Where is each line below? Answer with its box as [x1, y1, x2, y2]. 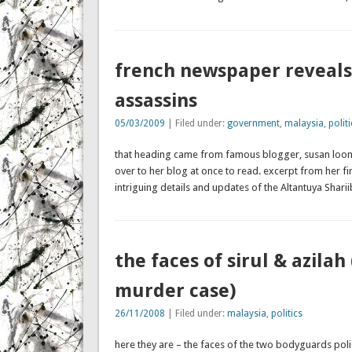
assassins [114, 89, 197, 112]
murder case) [114, 280, 236, 302]
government [226, 117, 280, 129]
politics [270, 308, 302, 320]
